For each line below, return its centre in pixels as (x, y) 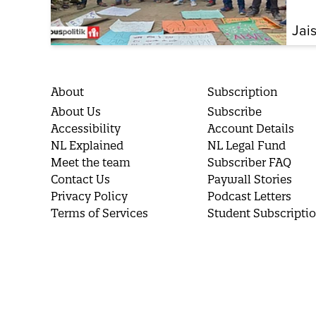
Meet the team (91, 163)
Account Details (251, 129)
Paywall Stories (250, 180)
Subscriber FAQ (250, 163)
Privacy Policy (89, 196)
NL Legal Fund (247, 146)
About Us (76, 112)
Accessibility (86, 129)
